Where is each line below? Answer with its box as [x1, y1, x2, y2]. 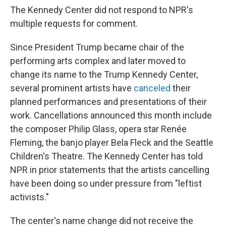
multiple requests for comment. [10, 18, 138, 29]
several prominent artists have [10, 83, 134, 93]
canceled [134, 83, 171, 93]
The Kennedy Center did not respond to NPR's [10, 5, 193, 15]
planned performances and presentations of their [10, 96, 207, 107]
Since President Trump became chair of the [10, 42, 184, 52]
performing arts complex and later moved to [10, 55, 186, 66]
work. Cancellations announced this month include [10, 110, 212, 121]
